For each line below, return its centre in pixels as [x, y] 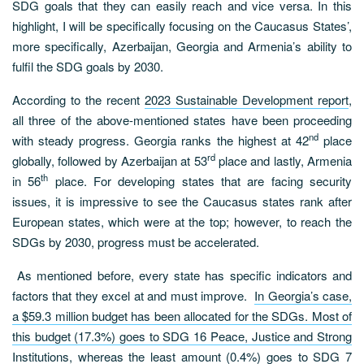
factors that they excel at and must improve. [134, 295]
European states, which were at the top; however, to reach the [182, 221]
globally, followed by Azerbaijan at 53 [110, 160]
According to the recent [78, 99]
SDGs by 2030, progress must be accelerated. [136, 241]
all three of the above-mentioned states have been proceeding [182, 119]
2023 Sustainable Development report [247, 99]
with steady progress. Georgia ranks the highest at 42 [160, 140]
